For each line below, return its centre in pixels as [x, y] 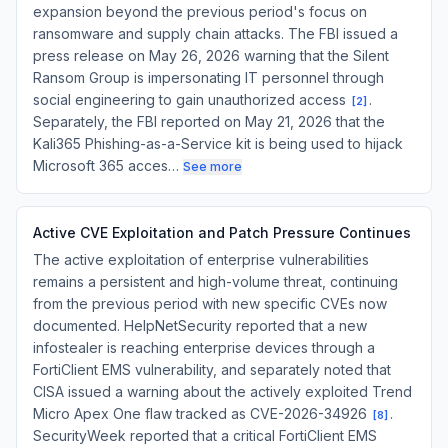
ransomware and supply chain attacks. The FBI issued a [215, 33]
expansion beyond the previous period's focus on [200, 11]
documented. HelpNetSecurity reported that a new [200, 325]
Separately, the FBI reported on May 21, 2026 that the [209, 121]
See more [212, 166]
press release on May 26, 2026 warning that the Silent [211, 55]
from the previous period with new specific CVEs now [210, 303]
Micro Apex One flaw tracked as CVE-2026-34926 [202, 413]
